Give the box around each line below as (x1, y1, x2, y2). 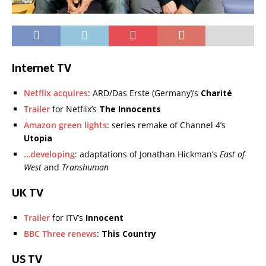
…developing (24, 148, 75, 160)
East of (220, 148, 245, 160)
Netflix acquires (24, 87, 88, 99)
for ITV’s (50, 212, 85, 224)
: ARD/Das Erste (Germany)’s (88, 87, 201, 99)
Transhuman (59, 161, 109, 173)
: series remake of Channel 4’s (107, 119, 226, 131)
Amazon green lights (24, 119, 107, 131)
